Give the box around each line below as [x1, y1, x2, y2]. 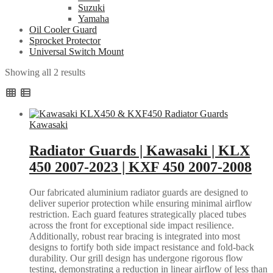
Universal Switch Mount [29, 46, 124, 57]
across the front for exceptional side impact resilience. [29, 220, 234, 231]
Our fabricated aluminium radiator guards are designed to [29, 187, 248, 198]
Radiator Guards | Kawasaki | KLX [29, 142, 250, 158]
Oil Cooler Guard [29, 24, 97, 35]
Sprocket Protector [29, 35, 101, 46]
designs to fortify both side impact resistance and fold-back [29, 242, 254, 253]
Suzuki [78, 2, 105, 13]
